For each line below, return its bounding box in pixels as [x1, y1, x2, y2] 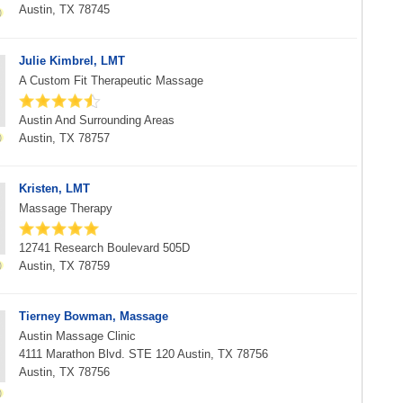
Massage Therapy [19, 201, 112, 215]
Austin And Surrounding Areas [19, 113, 175, 127]
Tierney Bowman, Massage [19, 309, 168, 323]
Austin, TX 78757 [19, 131, 110, 145]
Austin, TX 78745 [19, 3, 110, 16]
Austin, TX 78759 [19, 259, 110, 273]
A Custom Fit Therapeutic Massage [19, 74, 203, 87]
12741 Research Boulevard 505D [19, 241, 190, 255]
